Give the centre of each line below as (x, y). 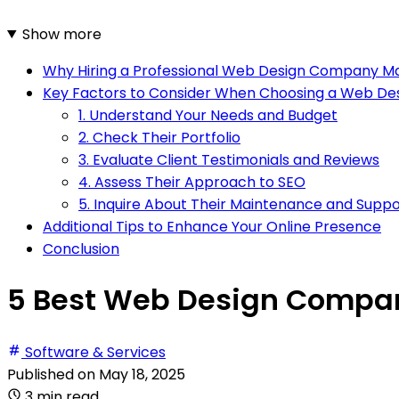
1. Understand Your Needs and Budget (208, 115)
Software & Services (95, 352)
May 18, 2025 (142, 374)
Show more (61, 34)
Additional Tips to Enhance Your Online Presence (212, 226)
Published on (53, 374)
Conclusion (81, 248)
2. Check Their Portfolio (159, 137)
